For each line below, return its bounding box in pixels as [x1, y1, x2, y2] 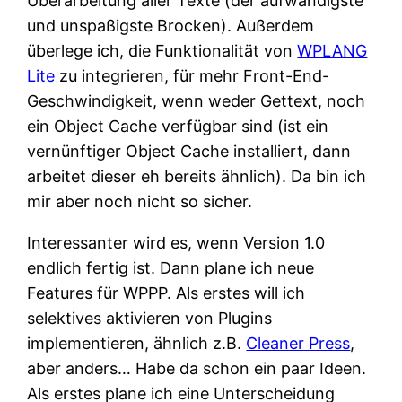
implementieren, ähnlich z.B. [27, 333, 247, 353]
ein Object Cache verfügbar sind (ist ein [27, 116, 329, 135]
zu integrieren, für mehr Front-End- [55, 66, 330, 85]
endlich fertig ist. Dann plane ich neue [27, 258, 315, 277]
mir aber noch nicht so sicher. [27, 191, 253, 211]
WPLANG [297, 40, 368, 60]
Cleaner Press [246, 333, 351, 353]
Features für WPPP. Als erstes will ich [27, 283, 306, 302]
